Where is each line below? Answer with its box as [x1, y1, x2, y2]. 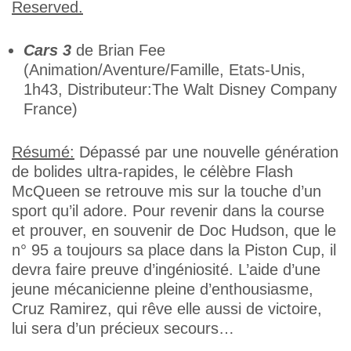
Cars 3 [24, 42, 71, 59]
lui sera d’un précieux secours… [12, 320, 234, 337]
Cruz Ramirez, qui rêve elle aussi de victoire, [12, 300, 322, 317]
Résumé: [12, 143, 74, 161]
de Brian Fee [76, 42, 165, 59]
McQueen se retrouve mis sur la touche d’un [12, 183, 321, 200]
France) [24, 100, 78, 118]
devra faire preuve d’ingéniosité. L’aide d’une [12, 261, 320, 278]
